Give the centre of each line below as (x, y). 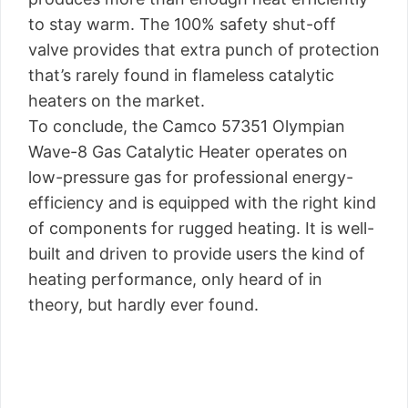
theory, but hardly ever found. (143, 305)
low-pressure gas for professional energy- (191, 177)
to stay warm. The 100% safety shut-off (182, 24)
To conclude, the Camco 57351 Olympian (187, 126)
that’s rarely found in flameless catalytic (181, 75)
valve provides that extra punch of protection (204, 50)
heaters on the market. (117, 101)
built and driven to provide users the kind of (197, 254)
